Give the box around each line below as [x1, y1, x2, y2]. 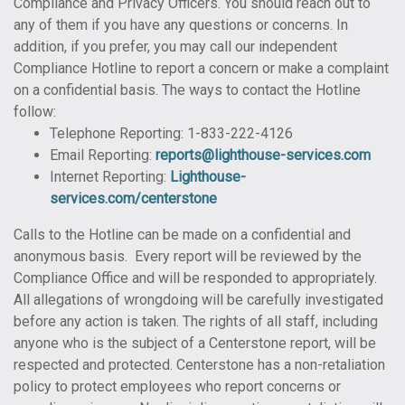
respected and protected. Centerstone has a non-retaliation [14, 356, 385, 373]
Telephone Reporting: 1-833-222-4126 [50, 125, 293, 142]
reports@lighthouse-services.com [155, 146, 371, 164]
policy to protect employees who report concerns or [14, 378, 341, 395]
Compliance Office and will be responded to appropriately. [14, 269, 377, 287]
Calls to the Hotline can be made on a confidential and [14, 226, 351, 243]
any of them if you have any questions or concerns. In [14, 16, 348, 33]
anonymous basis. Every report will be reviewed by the [14, 248, 362, 265]
